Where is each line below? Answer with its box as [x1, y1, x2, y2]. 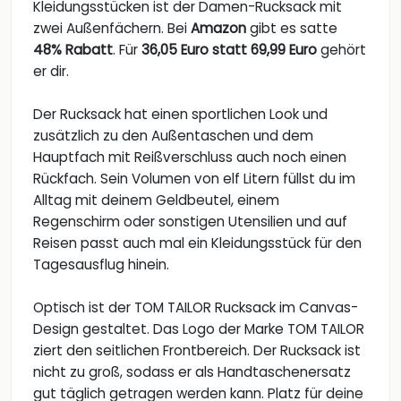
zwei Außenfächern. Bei [33, 19, 191, 38]
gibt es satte [246, 19, 337, 38]
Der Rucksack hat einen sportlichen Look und [33, 105, 328, 124]
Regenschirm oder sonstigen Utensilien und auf [33, 212, 347, 232]
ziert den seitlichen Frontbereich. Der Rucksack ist [33, 341, 361, 361]
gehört [317, 40, 366, 60]
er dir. [33, 62, 69, 81]
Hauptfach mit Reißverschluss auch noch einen [33, 148, 346, 167]
